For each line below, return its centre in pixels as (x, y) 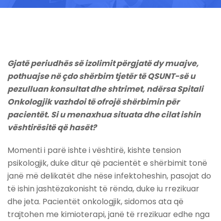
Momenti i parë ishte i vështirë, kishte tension (94, 150)
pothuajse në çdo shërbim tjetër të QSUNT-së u (101, 76)
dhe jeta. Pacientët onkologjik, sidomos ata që (95, 202)
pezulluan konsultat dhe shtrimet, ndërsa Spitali (105, 89)
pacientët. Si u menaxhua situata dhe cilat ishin (104, 115)
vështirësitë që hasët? (52, 128)
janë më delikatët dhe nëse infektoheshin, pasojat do (109, 176)
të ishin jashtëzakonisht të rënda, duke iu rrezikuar (103, 189)
